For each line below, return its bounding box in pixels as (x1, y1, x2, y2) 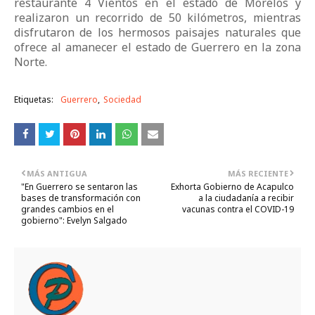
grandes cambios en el (21, 203, 114, 216)
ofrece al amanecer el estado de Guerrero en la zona (14, 39, 301, 56)
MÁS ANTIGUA (27, 168, 87, 179)
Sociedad (103, 94, 141, 106)
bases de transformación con (21, 192, 141, 205)
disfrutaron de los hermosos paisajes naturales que (14, 25, 301, 41)
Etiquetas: (14, 94, 53, 106)
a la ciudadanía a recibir (198, 192, 294, 205)
